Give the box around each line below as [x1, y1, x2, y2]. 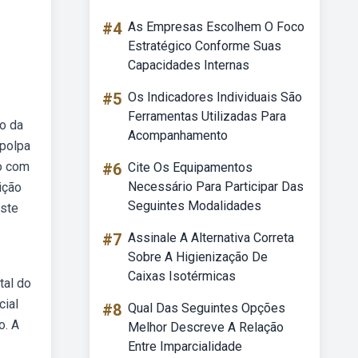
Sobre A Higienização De [128, 249, 268, 265]
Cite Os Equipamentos [128, 160, 253, 175]
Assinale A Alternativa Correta [128, 230, 294, 245]
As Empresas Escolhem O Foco [128, 19, 304, 34]
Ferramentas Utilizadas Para [128, 109, 286, 124]
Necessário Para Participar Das [128, 179, 304, 194]
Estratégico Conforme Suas [128, 38, 281, 54]
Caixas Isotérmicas [128, 268, 236, 284]
